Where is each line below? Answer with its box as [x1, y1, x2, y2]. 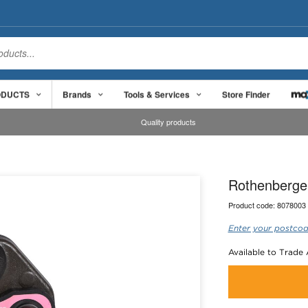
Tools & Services [124, 87, 190, 100]
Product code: [228, 199, 277, 210]
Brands [63, 87, 91, 100]
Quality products [141, 116, 197, 128]
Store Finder [222, 87, 270, 100]
